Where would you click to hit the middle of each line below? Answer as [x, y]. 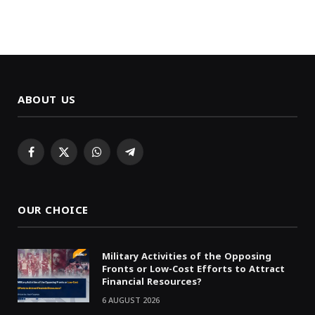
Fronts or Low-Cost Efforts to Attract [193, 269]
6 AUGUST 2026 [131, 300]
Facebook [52, 158]
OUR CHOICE [53, 210]
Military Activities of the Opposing [187, 256]
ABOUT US [47, 99]
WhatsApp [120, 158]
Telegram [150, 158]
